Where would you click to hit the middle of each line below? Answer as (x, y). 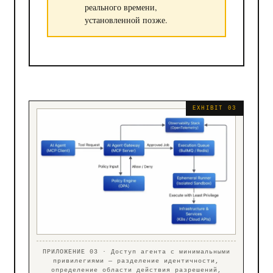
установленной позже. (126, 20)
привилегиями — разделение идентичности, (136, 261)
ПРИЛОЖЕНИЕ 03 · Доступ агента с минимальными (136, 252)
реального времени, (121, 7)
